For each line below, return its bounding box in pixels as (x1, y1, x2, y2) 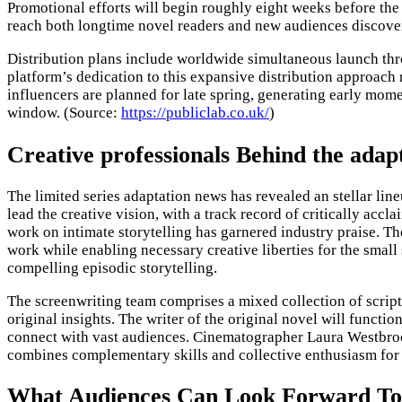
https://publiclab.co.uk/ (121, 104, 269, 122)
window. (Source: (7, 104, 121, 122)
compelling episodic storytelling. (7, 258, 217, 276)
